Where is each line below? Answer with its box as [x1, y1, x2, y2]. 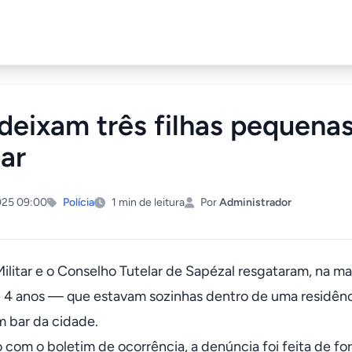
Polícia [63, 196, 94, 209]
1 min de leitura [112, 196, 185, 209]
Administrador [219, 196, 291, 209]
